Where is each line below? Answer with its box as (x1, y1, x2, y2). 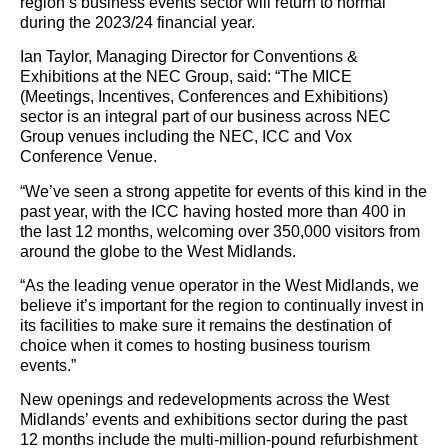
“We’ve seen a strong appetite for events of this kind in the (20, 182, 427, 200)
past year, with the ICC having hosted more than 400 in (20, 202, 406, 220)
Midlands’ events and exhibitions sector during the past (20, 411, 407, 429)
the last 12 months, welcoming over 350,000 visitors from (20, 222, 420, 240)
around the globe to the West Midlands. (20, 242, 296, 260)
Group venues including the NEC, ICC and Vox (20, 128, 352, 146)
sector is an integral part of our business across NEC (20, 108, 391, 126)
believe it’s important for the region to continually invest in (20, 297, 424, 315)
